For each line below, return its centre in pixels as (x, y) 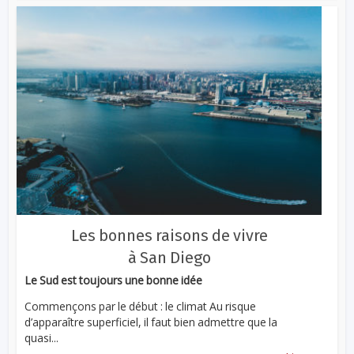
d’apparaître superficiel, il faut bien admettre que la (151, 322)
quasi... (42, 337)
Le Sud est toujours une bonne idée (114, 281)
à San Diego (169, 258)
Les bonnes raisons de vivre (169, 236)
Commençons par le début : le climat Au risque (141, 306)
